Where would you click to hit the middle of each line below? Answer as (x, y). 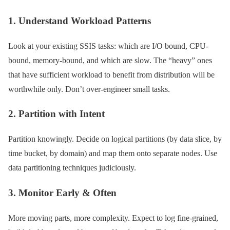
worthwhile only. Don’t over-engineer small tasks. (89, 89)
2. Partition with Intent (56, 114)
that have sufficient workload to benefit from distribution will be (111, 74)
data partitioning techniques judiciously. (72, 168)
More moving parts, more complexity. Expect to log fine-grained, (113, 218)
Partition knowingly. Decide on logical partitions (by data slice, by (115, 139)
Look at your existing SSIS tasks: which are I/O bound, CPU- (108, 46)
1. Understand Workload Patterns (80, 21)
